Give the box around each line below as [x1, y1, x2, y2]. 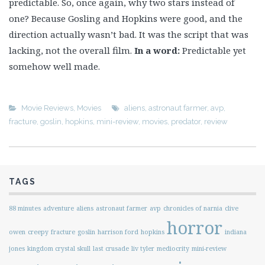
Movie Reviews [21, 104, 73, 112]
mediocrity [157, 244, 189, 253]
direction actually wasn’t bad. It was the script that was [9, 28, 248, 40]
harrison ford [98, 228, 138, 236]
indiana [225, 228, 247, 236]
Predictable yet [180, 44, 246, 56]
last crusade [93, 244, 129, 253]
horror [167, 216, 222, 240]
